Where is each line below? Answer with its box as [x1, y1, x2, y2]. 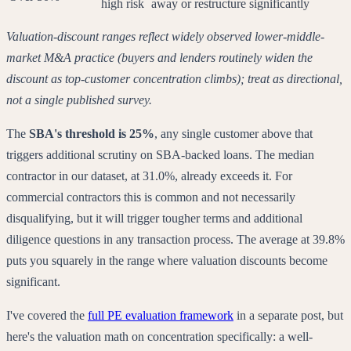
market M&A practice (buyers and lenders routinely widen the [6, 51, 313, 65]
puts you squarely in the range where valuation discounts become [6, 254, 327, 268]
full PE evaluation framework [88, 309, 233, 323]
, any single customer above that [154, 127, 313, 141]
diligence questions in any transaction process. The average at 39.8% [6, 233, 345, 247]
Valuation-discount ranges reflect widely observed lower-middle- [6, 30, 324, 44]
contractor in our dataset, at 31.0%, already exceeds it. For [6, 169, 292, 183]
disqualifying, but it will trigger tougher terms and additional [6, 212, 302, 226]
